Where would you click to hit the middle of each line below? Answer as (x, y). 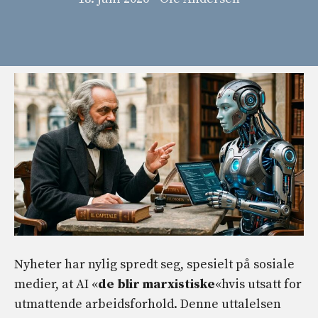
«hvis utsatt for (258, 284)
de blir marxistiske (157, 284)
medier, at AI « (56, 284)
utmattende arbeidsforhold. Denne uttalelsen (148, 304)
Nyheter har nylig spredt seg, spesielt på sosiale (154, 264)
